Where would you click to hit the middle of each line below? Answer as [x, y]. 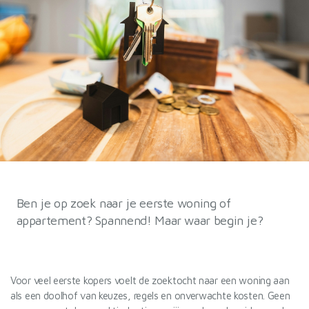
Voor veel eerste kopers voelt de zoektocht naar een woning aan [150, 280]
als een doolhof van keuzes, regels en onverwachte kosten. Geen [150, 296]
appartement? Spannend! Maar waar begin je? [140, 220]
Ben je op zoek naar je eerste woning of [123, 203]
